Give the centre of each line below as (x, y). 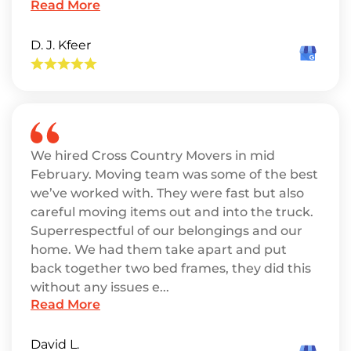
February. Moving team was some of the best (174, 174)
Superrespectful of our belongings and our (166, 231)
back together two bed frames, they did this (171, 268)
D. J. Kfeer (61, 45)
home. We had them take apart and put (159, 250)
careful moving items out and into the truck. (172, 212)
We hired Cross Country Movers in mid (153, 156)
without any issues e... (100, 287)
